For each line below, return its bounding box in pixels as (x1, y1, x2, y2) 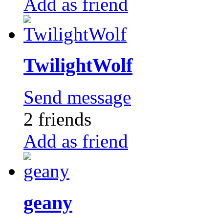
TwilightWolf (23, 54, 132, 77)
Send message (23, 87, 131, 108)
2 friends (23, 109, 91, 130)
